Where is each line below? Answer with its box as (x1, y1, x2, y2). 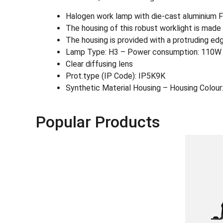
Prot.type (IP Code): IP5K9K (66, 71, 165, 81)
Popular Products (36, 112, 160, 132)
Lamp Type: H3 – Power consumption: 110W (66, 47, 222, 57)
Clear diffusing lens (66, 59, 133, 69)
